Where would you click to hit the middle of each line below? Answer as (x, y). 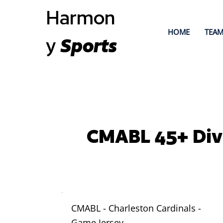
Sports (89, 46)
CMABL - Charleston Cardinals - (136, 208)
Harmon (81, 18)
